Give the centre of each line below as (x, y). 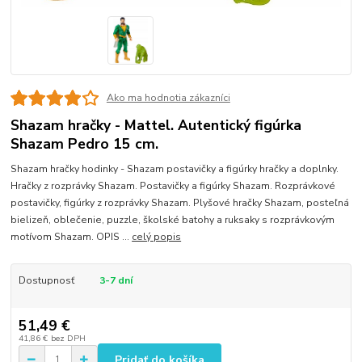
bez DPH (68, 339)
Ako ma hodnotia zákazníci (168, 97)
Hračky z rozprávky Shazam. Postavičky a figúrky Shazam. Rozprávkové (173, 185)
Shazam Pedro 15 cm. (85, 144)
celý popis (157, 236)
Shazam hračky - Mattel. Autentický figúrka (156, 126)
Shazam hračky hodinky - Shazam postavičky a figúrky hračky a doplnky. (175, 168)
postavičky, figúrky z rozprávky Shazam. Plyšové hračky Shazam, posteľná (180, 202)
